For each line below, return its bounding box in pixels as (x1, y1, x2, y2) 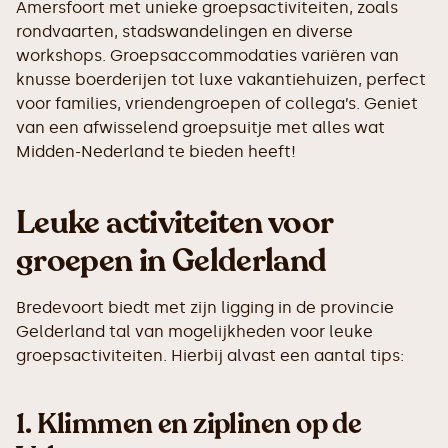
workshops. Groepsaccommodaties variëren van (16, 46, 399, 65)
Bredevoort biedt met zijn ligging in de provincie (16, 298, 394, 317)
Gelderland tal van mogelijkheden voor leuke (16, 322, 373, 341)
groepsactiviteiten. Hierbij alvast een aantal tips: (16, 346, 404, 365)
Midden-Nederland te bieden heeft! (16, 142, 296, 161)
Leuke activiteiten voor (16, 201, 333, 245)
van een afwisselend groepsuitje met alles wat (16, 118, 385, 137)
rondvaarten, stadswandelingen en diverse (16, 22, 353, 41)
